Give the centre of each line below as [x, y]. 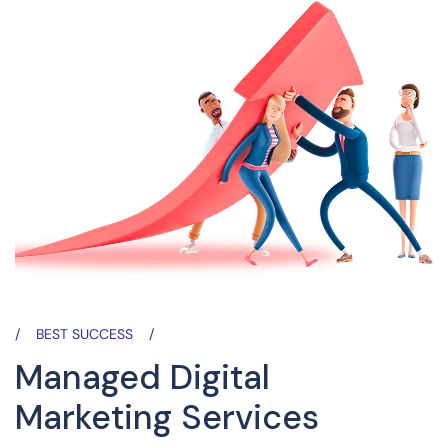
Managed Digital [142, 378]
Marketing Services [167, 418]
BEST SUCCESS [84, 334]
